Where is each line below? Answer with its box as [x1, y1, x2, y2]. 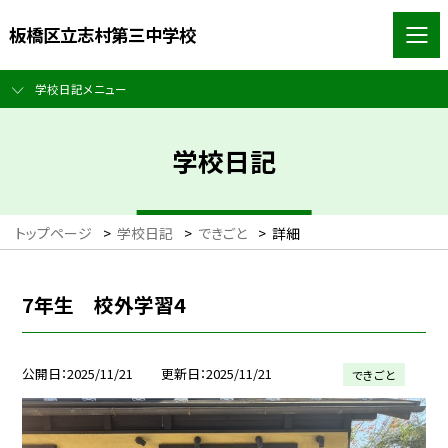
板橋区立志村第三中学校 [8, 21, 196, 47]
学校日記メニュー [34, 80, 127, 98]
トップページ [15, 223, 92, 244]
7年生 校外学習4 [22, 289, 187, 319]
